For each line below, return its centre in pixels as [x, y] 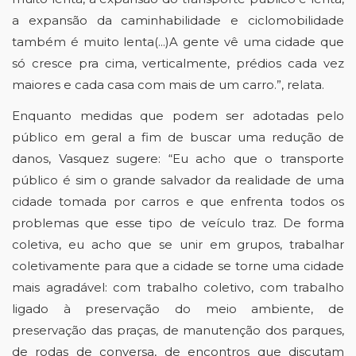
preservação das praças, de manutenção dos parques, [178, 330]
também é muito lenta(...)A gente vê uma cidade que [178, 42]
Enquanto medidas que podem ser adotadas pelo [178, 116]
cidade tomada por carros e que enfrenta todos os [178, 201]
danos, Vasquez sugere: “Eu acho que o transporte [178, 159]
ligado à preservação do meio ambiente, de [178, 309]
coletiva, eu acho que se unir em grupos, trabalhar [178, 244]
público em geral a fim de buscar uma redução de [178, 137]
